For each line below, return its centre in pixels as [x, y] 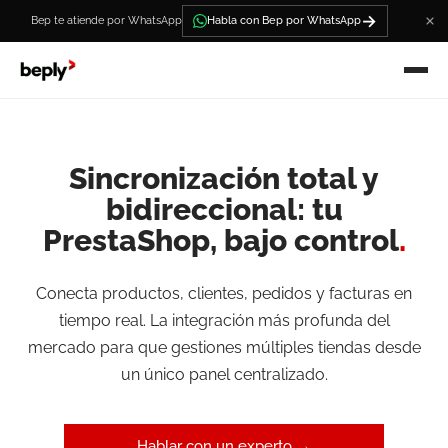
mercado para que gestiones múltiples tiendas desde [224, 347]
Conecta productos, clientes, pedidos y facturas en [224, 293]
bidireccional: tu [224, 209]
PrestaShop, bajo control [220, 240]
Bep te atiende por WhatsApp [106, 20]
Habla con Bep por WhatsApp [283, 20]
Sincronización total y [224, 178]
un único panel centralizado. [224, 374]
